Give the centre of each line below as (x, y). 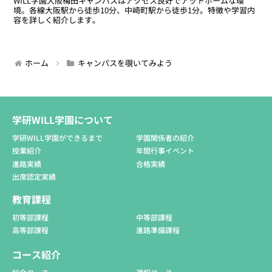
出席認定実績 (34, 176)
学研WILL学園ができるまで (57, 137)
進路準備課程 (158, 230)
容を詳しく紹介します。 (57, 20)
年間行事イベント (165, 151)
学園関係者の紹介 (165, 137)
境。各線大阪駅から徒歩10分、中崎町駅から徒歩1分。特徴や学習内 (134, 10)
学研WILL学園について (63, 119)
